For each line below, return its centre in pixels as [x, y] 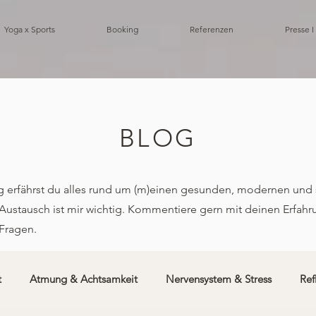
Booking [122, 29]
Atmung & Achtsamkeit [84, 279]
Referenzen [212, 29]
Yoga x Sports [30, 29]
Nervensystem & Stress [219, 279]
